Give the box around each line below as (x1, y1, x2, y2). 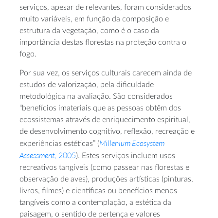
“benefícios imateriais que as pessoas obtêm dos (19, 104, 181, 112)
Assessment (19, 150, 54, 160)
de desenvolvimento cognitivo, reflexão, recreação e (19, 127, 195, 135)
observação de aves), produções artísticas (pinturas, (19, 175, 193, 183)
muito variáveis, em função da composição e (19, 15, 169, 23)
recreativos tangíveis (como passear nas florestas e (19, 163, 189, 171)
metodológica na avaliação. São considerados (19, 92, 173, 100)
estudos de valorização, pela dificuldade (19, 80, 154, 89)
